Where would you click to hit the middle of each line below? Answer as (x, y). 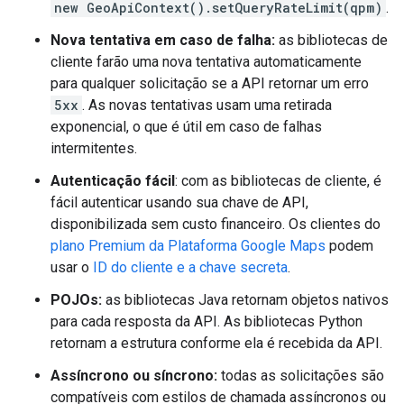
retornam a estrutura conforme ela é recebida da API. (216, 343)
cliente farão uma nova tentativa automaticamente (206, 62)
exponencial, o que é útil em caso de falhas (186, 127)
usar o (72, 267)
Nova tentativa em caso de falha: (163, 40)
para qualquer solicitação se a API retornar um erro (210, 83)
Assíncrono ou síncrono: (134, 376)
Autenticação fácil (113, 181)
